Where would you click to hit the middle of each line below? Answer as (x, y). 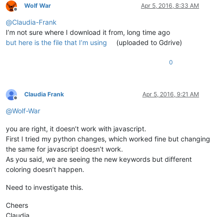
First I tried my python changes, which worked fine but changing (108, 139)
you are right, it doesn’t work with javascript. (76, 129)
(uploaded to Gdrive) (149, 43)
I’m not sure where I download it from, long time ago (88, 32)
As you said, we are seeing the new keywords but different (99, 159)
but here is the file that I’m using (57, 43)
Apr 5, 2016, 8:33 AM (170, 6)
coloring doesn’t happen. (45, 170)
